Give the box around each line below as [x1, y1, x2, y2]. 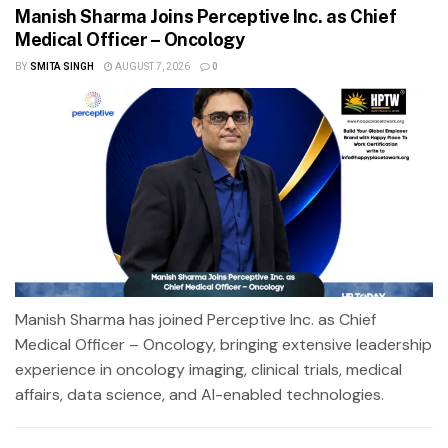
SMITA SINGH [29, 59, 94, 74]
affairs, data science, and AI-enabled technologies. [15, 383, 384, 405]
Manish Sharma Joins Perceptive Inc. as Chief [15, 5, 397, 27]
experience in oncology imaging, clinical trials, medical [15, 358, 402, 380]
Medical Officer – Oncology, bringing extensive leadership [15, 333, 432, 355]
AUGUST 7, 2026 [112, 59, 190, 74]
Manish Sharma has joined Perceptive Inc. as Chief [15, 308, 376, 330]
